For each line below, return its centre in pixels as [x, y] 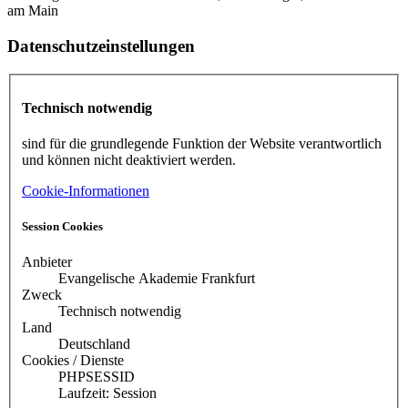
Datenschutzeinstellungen [101, 46]
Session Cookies [62, 227]
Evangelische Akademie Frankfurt [157, 279]
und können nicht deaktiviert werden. [129, 160]
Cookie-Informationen [86, 191]
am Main [33, 11]
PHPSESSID [97, 377]
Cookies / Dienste [73, 361]
